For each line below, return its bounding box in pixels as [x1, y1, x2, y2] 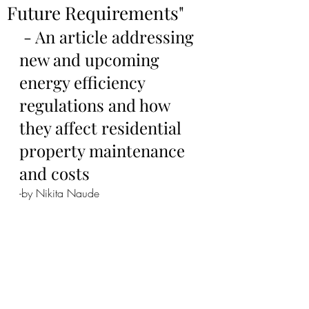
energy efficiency [19, 71, 149, 93]
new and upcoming [19, 48, 163, 70]
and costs [19, 162, 90, 184]
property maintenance [19, 139, 189, 161]
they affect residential [19, 117, 186, 139]
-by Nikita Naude [19, 186, 99, 201]
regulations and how [19, 94, 174, 116]
